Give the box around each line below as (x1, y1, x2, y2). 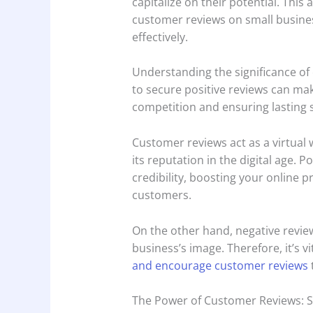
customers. (131, 187, 194, 203)
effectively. (131, 29, 191, 45)
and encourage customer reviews (131, 257, 308, 273)
